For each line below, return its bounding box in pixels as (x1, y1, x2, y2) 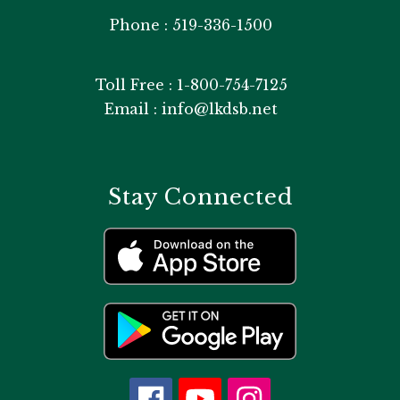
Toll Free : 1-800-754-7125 (95, 75, 287, 94)
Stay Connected (107, 183, 293, 210)
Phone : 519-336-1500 (110, 15, 272, 34)
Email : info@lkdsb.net (104, 99, 278, 118)
